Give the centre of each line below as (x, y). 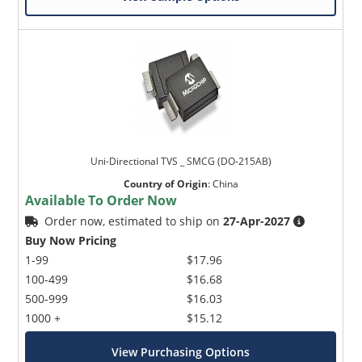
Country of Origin (165, 183)
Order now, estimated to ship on (134, 221)
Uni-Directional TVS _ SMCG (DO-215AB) (181, 161)
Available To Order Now (101, 200)
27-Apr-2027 (257, 221)
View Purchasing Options (181, 351)
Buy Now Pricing (71, 240)
